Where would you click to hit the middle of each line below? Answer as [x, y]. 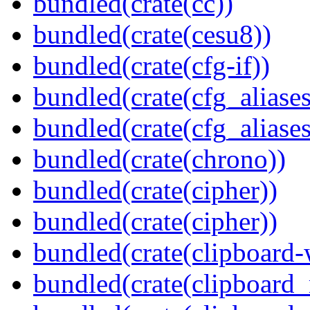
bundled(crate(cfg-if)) [152, 66]
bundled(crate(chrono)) [159, 159]
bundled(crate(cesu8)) [152, 35]
